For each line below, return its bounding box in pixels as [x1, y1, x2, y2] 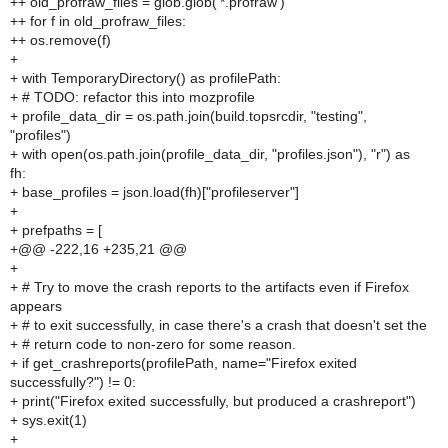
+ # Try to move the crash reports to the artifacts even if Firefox [10, 279, 409, 295]
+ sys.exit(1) [10, 412, 87, 428]
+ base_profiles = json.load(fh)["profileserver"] [10, 184, 299, 200]
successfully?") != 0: [10, 374, 136, 390]
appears [10, 298, 62, 314]
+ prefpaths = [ [10, 222, 102, 238]
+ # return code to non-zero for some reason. [10, 336, 296, 352]
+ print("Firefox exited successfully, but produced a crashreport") [10, 393, 416, 409]
